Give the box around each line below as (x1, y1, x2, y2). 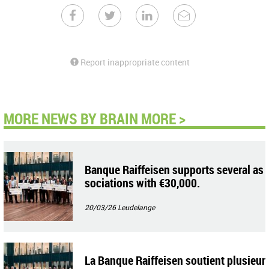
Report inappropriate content (79, 56, 190, 68)
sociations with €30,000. (85, 174, 200, 191)
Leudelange (118, 202, 155, 212)
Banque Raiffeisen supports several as (85, 161, 264, 178)
